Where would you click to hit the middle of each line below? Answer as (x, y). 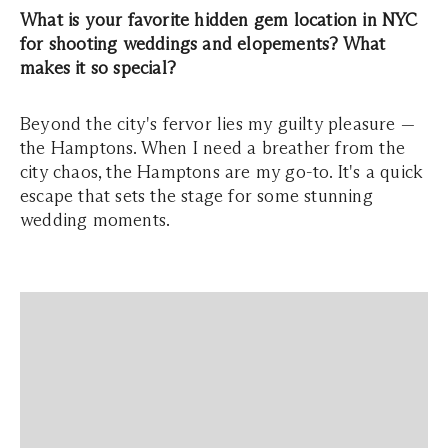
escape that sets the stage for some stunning (196, 196)
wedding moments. (95, 220)
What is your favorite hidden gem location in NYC (219, 20)
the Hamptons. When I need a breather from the (213, 148)
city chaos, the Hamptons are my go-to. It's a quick (222, 172)
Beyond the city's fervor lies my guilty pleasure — (218, 124)
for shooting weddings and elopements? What (203, 44)
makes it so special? (98, 68)
